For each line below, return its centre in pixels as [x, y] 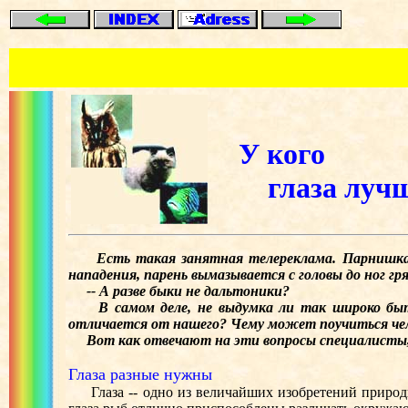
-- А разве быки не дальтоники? [179, 291]
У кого [282, 154]
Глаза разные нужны [140, 374]
